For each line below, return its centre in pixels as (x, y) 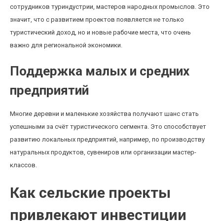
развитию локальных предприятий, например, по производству (107, 139)
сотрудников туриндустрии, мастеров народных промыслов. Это (110, 7)
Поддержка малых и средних (100, 71)
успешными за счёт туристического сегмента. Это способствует (108, 127)
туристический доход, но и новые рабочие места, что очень (100, 32)
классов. (23, 165)
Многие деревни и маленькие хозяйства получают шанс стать (104, 114)
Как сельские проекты (90, 193)
